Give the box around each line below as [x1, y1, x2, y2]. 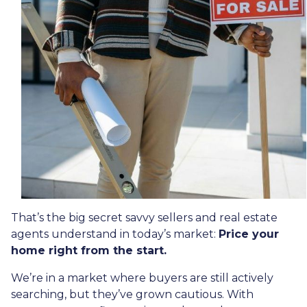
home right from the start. [11, 244, 167, 258]
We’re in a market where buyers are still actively [11, 271, 273, 285]
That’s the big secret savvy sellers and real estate [11, 211, 278, 225]
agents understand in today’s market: [11, 228, 219, 241]
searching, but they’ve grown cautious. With [11, 288, 254, 302]
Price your [219, 228, 279, 241]
